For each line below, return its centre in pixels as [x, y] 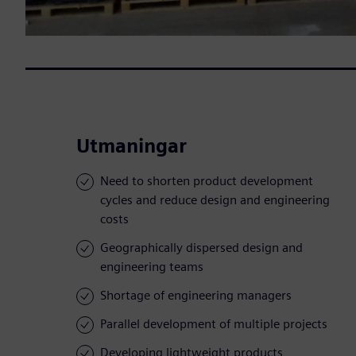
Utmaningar [132, 146]
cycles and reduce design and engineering [215, 200]
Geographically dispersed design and [201, 248]
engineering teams [152, 267]
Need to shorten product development [207, 181]
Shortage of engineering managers [196, 296]
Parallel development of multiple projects [214, 324]
